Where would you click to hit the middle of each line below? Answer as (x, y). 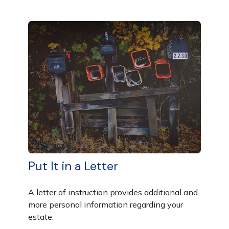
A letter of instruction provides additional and (113, 192)
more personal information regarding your (106, 205)
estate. (41, 217)
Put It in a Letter (73, 166)
